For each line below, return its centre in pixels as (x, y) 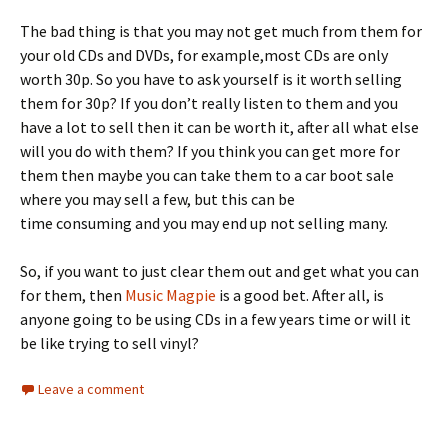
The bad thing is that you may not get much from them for (221, 31)
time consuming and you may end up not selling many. (204, 223)
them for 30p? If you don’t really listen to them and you (209, 103)
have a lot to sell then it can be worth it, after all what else (219, 127)
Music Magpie (170, 295)
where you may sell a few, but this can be (157, 199)
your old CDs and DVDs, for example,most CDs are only (204, 55)
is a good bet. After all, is (300, 295)
